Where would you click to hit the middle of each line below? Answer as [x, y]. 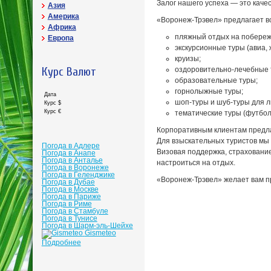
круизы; [188, 59]
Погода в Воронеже [75, 168]
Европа [60, 38]
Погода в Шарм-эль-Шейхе [87, 226]
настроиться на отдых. [196, 163]
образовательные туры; [216, 80]
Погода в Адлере [70, 146]
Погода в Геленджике [78, 175]
